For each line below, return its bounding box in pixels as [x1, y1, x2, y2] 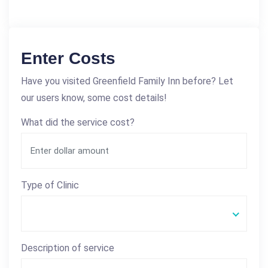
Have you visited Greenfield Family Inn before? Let [21, 75, 233, 87]
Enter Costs [21, 49, 115, 68]
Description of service [21, 242, 114, 254]
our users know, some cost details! [21, 92, 167, 103]
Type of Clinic [21, 179, 79, 191]
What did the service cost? [21, 117, 135, 128]
